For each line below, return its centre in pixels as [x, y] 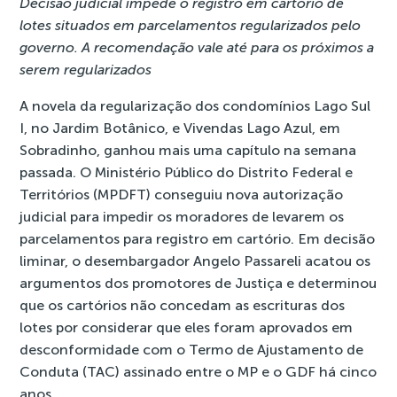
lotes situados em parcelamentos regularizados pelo [191, 25]
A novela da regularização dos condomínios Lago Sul [195, 106]
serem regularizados [86, 70]
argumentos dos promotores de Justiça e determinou [198, 283]
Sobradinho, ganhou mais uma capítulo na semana [188, 150]
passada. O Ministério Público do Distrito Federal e [187, 172]
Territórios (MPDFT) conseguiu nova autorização [182, 195]
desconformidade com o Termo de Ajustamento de [192, 350]
